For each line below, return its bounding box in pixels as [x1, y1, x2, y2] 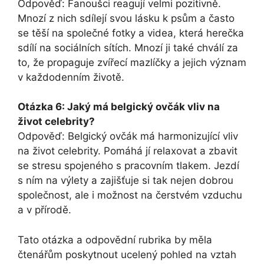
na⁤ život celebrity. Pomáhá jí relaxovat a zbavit [18, 145, 237, 157]
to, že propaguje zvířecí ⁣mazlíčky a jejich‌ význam [18, 56, 246, 68]
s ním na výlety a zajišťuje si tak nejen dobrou [18, 174, 233, 187]
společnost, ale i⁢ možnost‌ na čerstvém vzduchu [18, 189, 242, 202]
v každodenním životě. [18, 71, 124, 83]
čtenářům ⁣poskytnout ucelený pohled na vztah [18, 248, 236, 260]
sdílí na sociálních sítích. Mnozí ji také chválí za [18, 41, 238, 54]
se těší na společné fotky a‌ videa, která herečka [18, 27, 244, 39]
